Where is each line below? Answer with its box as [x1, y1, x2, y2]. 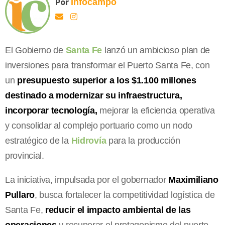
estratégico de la [5, 135, 71, 146]
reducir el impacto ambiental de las [45, 204, 191, 215]
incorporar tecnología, [5, 105, 100, 116]
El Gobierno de [5, 45, 66, 55]
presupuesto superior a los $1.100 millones [17, 75, 196, 85]
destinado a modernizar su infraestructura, [5, 90, 182, 100]
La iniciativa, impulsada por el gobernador [5, 174, 169, 185]
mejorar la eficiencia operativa [99, 105, 215, 116]
